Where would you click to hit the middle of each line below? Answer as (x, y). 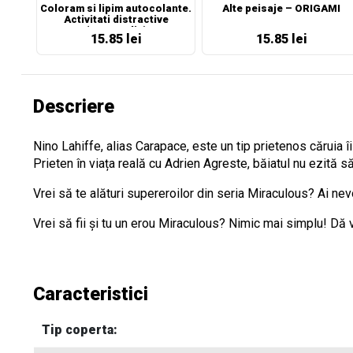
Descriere (74, 107)
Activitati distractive (116, 19)
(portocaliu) (116, 30)
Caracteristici (91, 294)
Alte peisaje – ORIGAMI (281, 8)
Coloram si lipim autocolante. (116, 8)
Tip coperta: (80, 330)
